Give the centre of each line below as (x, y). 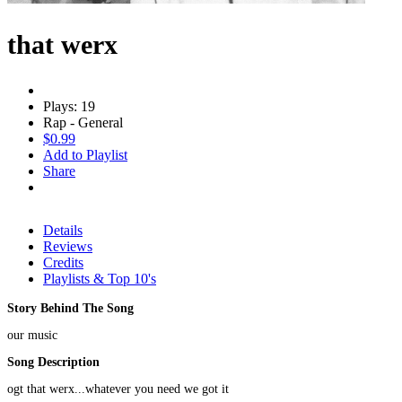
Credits (63, 262)
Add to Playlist (85, 154)
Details (63, 230)
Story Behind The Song (70, 308)
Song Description (53, 362)
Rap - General (83, 122)
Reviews (68, 246)
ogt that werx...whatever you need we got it (118, 389)
